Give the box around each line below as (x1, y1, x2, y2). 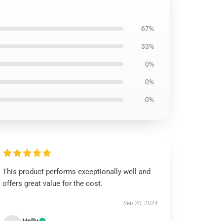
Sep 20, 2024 (123, 200, 158, 207)
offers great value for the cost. (2, 179, 103, 188)
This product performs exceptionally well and (2, 167, 151, 176)
